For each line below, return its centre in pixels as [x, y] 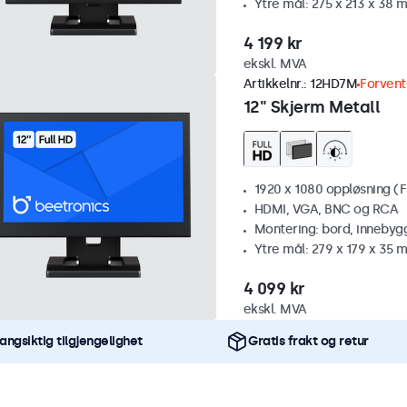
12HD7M [333, 84]
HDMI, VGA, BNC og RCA [326, 209]
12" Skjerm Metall [311, 107]
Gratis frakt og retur [308, 341]
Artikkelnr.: [276, 84]
